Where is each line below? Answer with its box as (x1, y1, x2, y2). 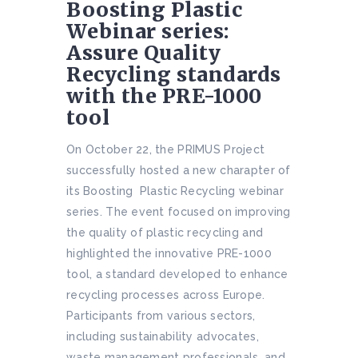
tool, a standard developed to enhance (66, 267, 288, 280)
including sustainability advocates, (66, 329, 259, 343)
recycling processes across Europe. (66, 288, 265, 301)
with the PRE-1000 (66, 82, 262, 109)
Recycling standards (66, 61, 281, 87)
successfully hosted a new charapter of (66, 163, 291, 177)
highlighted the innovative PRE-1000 (66, 246, 272, 260)
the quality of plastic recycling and (66, 225, 264, 239)
